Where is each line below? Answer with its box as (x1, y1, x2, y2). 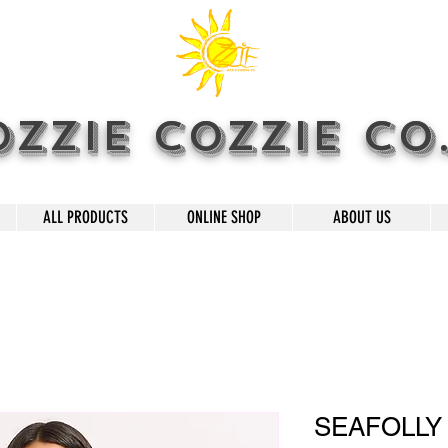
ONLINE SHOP (186, 207, 261, 228)
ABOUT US (332, 207, 391, 228)
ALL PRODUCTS (43, 207, 128, 228)
